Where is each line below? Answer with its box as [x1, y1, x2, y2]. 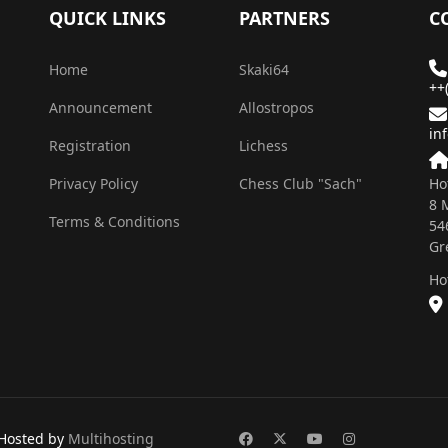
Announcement [49, 97, 152, 117]
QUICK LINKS [49, 5, 166, 30]
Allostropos [239, 97, 314, 117]
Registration [49, 135, 131, 155]
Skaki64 [239, 59, 289, 79]
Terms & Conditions [49, 211, 180, 231]
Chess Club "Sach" [239, 173, 366, 193]
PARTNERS [239, 5, 330, 30]
